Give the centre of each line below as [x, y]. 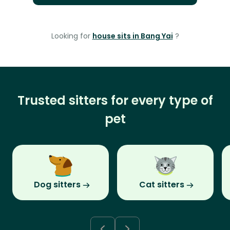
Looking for [72, 36]
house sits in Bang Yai [132, 36]
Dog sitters [57, 185]
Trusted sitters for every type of [115, 101]
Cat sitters [162, 185]
